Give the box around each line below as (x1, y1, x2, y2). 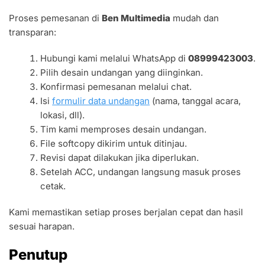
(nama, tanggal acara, (150, 95, 241, 107)
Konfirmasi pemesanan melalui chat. (40, 81, 192, 93)
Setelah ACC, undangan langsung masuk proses (40, 166, 241, 178)
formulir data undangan (52, 95, 150, 107)
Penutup (9, 246, 67, 264)
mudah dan (170, 12, 219, 24)
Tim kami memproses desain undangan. (40, 124, 207, 135)
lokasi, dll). (40, 109, 85, 121)
